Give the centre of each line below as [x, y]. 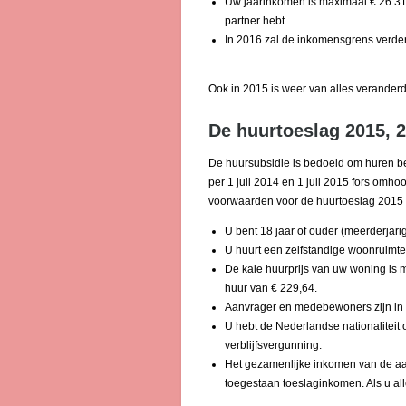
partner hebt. [256, 21]
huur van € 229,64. [271, 288]
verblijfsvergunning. [273, 345]
